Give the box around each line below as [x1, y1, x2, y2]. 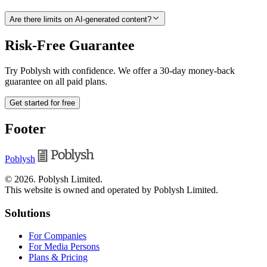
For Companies [29, 231, 86, 241]
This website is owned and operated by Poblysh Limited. [5, 185, 218, 195]
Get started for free [10, 98, 75, 107]
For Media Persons [29, 241, 100, 252]
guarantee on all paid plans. [5, 76, 107, 86]
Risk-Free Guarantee [5, 37, 135, 53]
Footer [5, 120, 46, 136]
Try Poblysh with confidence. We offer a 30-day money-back [5, 65, 235, 76]
